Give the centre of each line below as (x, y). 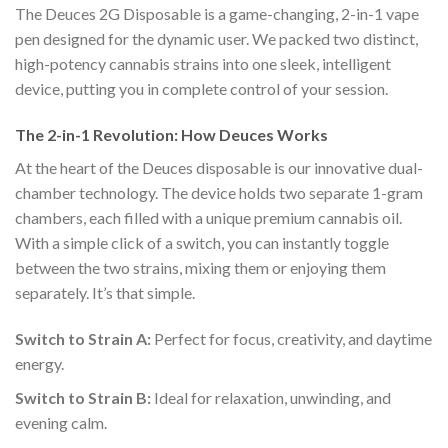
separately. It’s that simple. (105, 292)
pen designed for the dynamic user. (132, 39)
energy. (39, 363)
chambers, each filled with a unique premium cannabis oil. (208, 217)
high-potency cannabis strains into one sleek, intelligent (203, 64)
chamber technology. (86, 192)
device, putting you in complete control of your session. (201, 89)
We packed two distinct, (333, 39)
